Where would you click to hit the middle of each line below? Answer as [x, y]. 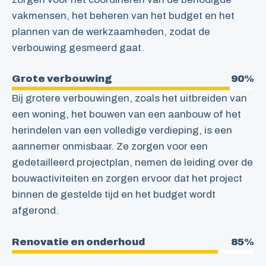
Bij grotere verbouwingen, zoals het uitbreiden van [129, 99]
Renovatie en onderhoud [78, 242]
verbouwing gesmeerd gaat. [78, 47]
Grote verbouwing [62, 79]
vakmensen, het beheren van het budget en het [123, 15]
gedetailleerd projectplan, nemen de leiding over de [132, 163]
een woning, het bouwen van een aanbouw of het [126, 115]
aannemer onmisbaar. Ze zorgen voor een [110, 147]
